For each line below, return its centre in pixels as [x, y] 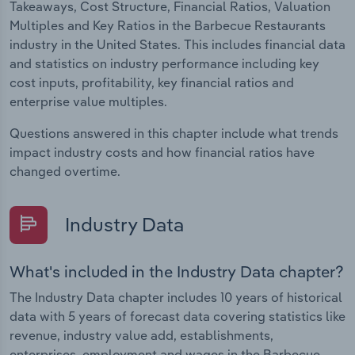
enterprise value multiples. [88, 102]
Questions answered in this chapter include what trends [174, 134]
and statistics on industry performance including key [164, 64]
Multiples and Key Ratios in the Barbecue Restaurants [168, 26]
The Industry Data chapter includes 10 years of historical [176, 298]
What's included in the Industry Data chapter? [177, 272]
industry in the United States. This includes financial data [177, 45]
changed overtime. [65, 172]
